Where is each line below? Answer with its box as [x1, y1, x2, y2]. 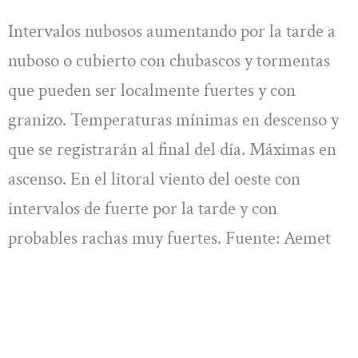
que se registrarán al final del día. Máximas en [8, 137, 336, 161]
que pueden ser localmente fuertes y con [8, 78, 296, 102]
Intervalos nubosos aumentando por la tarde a [8, 18, 336, 43]
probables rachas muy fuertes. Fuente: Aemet [8, 225, 331, 250]
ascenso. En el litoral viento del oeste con [8, 166, 300, 191]
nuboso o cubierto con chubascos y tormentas [8, 48, 330, 73]
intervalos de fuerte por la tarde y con [8, 196, 277, 221]
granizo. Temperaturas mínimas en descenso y [8, 107, 339, 132]
